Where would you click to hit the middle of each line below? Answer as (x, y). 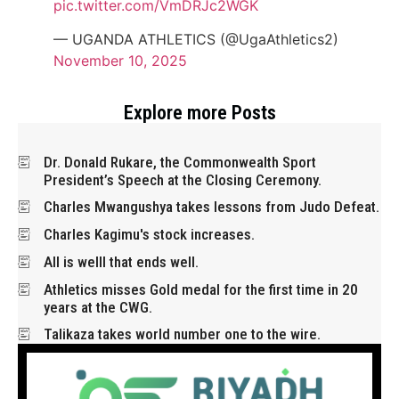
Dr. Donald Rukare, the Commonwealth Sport (180, 163)
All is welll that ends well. (121, 262)
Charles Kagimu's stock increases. (149, 235)
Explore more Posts (199, 113)
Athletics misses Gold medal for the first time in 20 (201, 290)
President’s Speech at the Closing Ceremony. (183, 180)
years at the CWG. (98, 308)
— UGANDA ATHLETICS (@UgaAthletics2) (196, 40)
